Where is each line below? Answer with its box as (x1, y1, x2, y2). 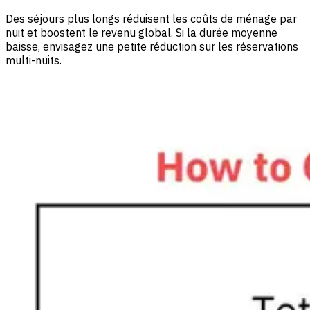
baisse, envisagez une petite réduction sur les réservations (6, 39, 298, 54)
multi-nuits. (6, 53, 62, 68)
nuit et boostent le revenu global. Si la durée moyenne (6, 26, 277, 40)
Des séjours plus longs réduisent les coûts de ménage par (6, 12, 297, 26)
